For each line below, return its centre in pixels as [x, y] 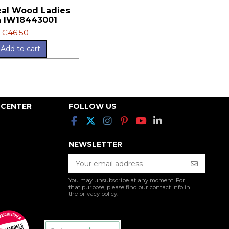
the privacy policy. [93, 193]
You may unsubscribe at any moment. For [127, 180]
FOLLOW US [92, 106]
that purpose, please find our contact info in [129, 187]
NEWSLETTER [95, 144]
